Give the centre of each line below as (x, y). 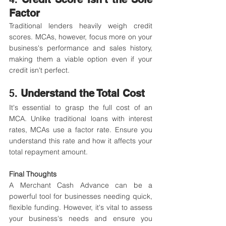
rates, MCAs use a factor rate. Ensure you (81, 130)
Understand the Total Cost (83, 93)
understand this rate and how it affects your (81, 141)
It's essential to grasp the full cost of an (81, 107)
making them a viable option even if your (81, 59)
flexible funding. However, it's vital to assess (81, 207)
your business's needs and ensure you (81, 218)
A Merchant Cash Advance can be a (81, 185)
